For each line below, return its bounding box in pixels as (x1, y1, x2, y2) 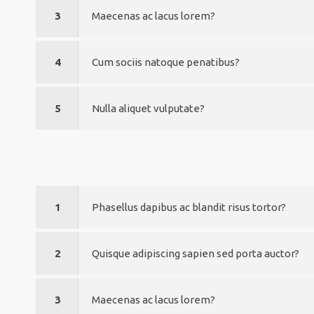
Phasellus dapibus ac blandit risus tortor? (92, 201, 287, 213)
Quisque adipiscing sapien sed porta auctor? (92, 247, 300, 259)
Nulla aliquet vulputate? (92, 102, 205, 114)
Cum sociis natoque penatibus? (92, 56, 240, 68)
